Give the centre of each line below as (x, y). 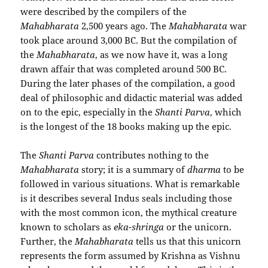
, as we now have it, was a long (162, 54)
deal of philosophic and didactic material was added (132, 97)
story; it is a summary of (135, 169)
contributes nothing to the (152, 155)
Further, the (48, 241)
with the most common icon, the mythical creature (129, 212)
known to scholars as (67, 226)
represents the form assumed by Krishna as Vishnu (131, 255)
